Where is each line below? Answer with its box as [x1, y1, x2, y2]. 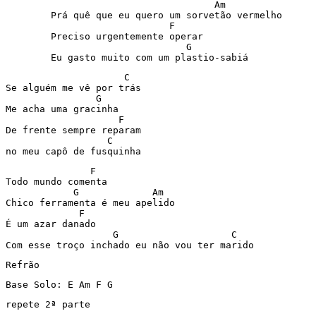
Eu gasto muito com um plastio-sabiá [51, 52, 282, 63]
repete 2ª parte [6, 299, 102, 310]
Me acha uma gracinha [6, 104, 124, 114]
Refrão [6, 260, 45, 270]
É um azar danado [6, 219, 107, 229]
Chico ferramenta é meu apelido [6, 197, 181, 208]
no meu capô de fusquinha [6, 146, 147, 157]
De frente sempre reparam [6, 125, 147, 135]
